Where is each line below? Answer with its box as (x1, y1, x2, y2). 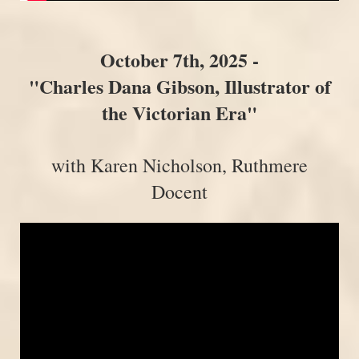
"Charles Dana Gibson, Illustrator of (28, 71, 331, 100)
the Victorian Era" (102, 98, 257, 127)
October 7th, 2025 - (100, 45, 259, 74)
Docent (151, 178, 208, 204)
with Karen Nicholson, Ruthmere (51, 151, 308, 178)
